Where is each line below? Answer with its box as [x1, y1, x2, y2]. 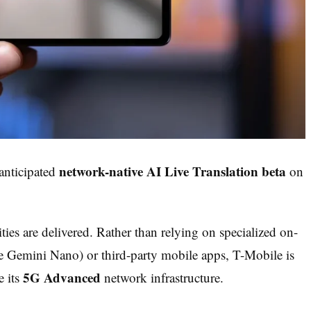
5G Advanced [23, 267, 101, 287]
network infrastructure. [101, 268, 224, 286]
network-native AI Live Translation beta [59, 161, 286, 180]
